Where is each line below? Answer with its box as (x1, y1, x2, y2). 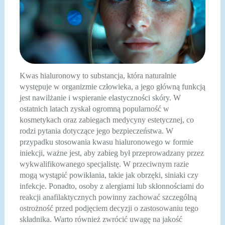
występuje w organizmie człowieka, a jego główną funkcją (19, 82, 205, 91)
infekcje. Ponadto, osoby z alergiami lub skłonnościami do (19, 181, 204, 190)
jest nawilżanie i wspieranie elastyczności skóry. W (19, 93, 181, 102)
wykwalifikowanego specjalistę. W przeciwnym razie (19, 159, 189, 168)
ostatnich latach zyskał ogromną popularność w (19, 104, 169, 113)
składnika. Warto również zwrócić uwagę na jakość (19, 214, 182, 223)
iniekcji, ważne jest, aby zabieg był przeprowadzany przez (19, 148, 204, 157)
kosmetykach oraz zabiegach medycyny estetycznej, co (19, 115, 194, 124)
